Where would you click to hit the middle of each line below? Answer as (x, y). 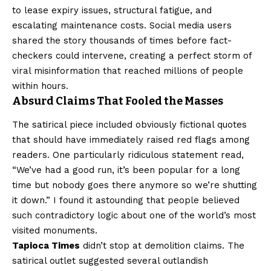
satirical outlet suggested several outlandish (110, 261)
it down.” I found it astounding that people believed (126, 201)
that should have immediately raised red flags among (131, 140)
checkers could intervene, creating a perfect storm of (132, 55)
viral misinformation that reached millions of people (128, 70)
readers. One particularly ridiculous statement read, (128, 155)
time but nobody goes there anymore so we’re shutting (135, 185)
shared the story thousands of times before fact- (122, 40)
